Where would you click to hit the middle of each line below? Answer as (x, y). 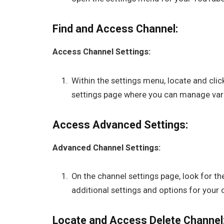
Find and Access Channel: (115, 28)
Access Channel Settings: (102, 51)
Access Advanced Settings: (120, 124)
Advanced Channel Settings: (107, 147)
